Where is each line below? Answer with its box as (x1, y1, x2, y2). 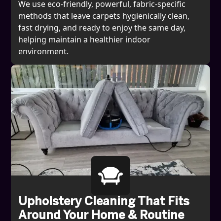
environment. (18, 45, 69, 57)
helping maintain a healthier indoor (18, 34, 151, 45)
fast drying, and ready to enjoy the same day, (18, 22, 186, 33)
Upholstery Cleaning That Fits (18, 196, 190, 208)
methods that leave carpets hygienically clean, (18, 10, 190, 21)
